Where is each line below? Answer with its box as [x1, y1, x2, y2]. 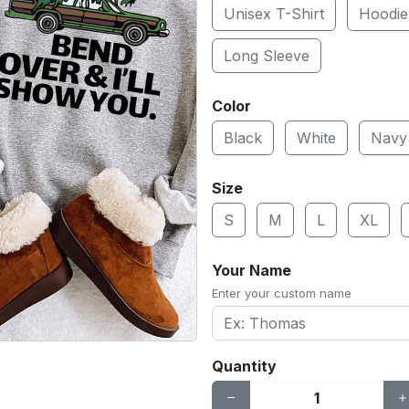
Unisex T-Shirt [224, 5, 324, 23]
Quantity [212, 357, 277, 375]
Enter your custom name [212, 286, 351, 300]
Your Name [212, 261, 291, 279]
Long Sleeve [224, 47, 309, 65]
